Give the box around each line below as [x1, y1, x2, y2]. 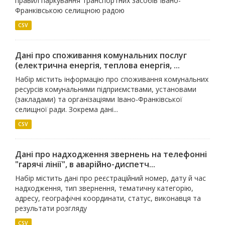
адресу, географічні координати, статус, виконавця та [15, 193, 201, 203]
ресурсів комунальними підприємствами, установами [15, 84, 196, 94]
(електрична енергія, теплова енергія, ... [15, 60, 180, 71]
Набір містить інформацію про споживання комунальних [15, 74, 208, 84]
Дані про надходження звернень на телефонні [15, 149, 207, 160]
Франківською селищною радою [15, 6, 125, 15]
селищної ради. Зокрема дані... [15, 104, 118, 114]
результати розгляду [15, 203, 87, 213]
